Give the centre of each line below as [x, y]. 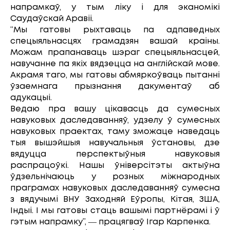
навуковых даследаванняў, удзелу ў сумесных [115, 120]
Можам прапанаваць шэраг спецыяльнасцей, [115, 52]
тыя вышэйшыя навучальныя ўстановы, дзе [115, 143]
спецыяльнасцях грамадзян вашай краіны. [115, 41]
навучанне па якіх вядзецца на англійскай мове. [115, 64]
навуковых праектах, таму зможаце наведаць [115, 131]
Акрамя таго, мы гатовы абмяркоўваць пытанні [115, 75]
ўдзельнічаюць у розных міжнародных [115, 177]
